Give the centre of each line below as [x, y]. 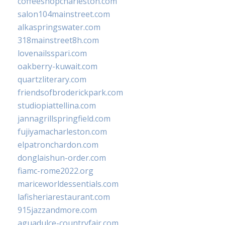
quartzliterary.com [52, 80]
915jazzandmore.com [57, 210]
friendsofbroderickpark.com [70, 93]
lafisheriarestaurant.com [64, 197]
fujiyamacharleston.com [62, 132]
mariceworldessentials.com [68, 184]
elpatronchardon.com [58, 145]
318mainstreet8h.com [58, 40]
